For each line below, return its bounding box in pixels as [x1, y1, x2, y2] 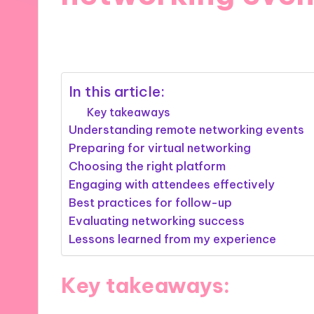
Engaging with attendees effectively [69, 177, 275, 191]
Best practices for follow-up [69, 195, 233, 210]
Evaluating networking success [69, 213, 245, 228]
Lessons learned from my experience [69, 231, 277, 246]
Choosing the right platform [69, 158, 226, 173]
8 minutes [182, 28, 232, 41]
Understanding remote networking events [69, 122, 305, 137]
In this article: [69, 82, 165, 101]
